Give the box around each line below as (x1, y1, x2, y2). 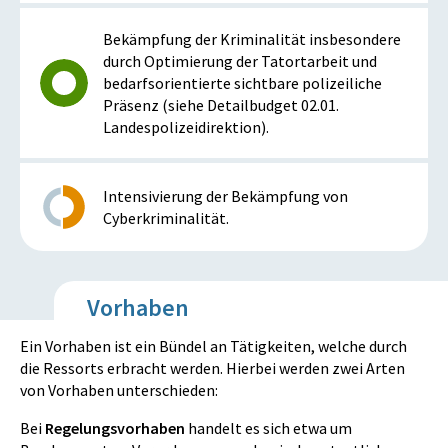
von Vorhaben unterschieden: (20, 380, 218, 401)
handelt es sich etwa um (185, 418, 352, 439)
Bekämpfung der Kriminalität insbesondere (103, 29, 401, 50)
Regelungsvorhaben (45, 418, 185, 439)
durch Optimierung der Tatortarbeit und (103, 51, 377, 72)
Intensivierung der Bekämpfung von (103, 186, 348, 207)
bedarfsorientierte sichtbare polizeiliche (103, 73, 382, 94)
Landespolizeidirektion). (103, 117, 269, 138)
